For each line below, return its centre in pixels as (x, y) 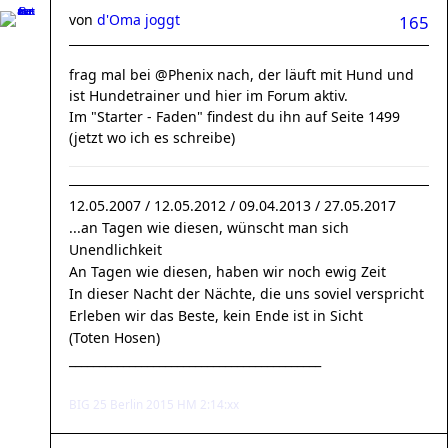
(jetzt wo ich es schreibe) (152, 137)
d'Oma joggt (138, 19)
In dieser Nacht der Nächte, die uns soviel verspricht (246, 293)
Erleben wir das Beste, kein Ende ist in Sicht (216, 315)
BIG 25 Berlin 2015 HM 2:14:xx (154, 404)
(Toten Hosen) (114, 337)
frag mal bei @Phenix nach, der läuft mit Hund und (241, 74)
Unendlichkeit (115, 249)
